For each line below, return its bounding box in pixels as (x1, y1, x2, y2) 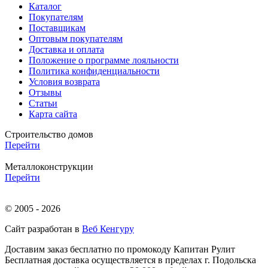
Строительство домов (5, 129, 93, 140)
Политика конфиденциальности (29, 66, 160, 77)
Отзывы (29, 87, 62, 98)
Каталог (29, 1, 62, 12)
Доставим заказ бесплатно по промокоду (5, 244, 173, 255)
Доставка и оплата (29, 44, 104, 55)
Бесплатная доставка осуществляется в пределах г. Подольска (5, 255, 256, 266)
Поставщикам (29, 23, 86, 33)
